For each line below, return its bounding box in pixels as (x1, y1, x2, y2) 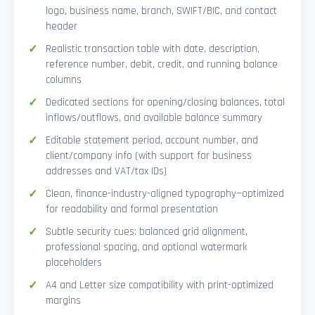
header (46, 20, 77, 34)
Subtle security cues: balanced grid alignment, (46, 225, 247, 239)
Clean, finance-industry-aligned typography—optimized (46, 187, 284, 201)
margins (46, 294, 81, 308)
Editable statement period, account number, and (46, 134, 258, 148)
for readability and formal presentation (46, 202, 218, 217)
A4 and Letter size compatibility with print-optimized (46, 278, 274, 292)
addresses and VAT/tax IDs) (46, 165, 167, 179)
